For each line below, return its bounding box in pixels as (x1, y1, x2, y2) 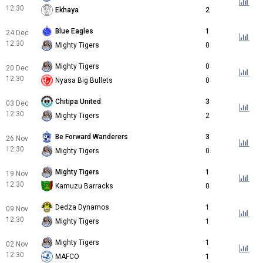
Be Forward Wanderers (55, 133, 128, 141)
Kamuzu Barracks (55, 182, 113, 191)
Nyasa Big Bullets (55, 76, 113, 85)
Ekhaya (55, 6, 79, 15)
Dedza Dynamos (55, 203, 109, 212)
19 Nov (6, 170, 28, 178)
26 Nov (6, 134, 28, 143)
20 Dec (6, 64, 29, 73)
